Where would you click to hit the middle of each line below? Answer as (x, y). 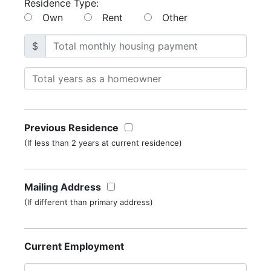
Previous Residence (71, 128)
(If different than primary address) (89, 202)
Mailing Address (63, 187)
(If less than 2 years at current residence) (103, 143)
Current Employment (74, 247)
